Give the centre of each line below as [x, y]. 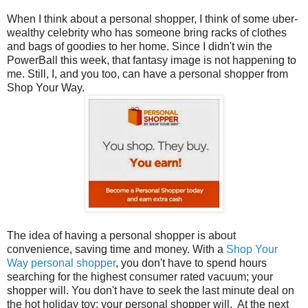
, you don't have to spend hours [191, 263]
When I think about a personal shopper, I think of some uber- [152, 19]
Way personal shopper [61, 263]
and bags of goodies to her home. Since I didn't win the [140, 46]
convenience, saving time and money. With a [117, 249]
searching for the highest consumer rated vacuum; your [140, 276]
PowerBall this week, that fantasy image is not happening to [152, 60]
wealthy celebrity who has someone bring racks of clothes [147, 32]
